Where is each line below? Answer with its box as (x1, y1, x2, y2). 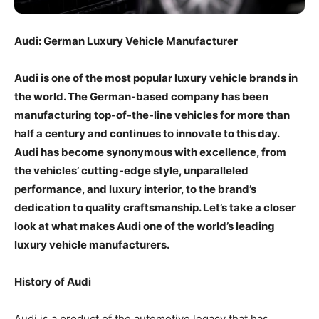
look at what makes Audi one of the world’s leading (14, 219, 275, 233)
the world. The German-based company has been (14, 89, 268, 103)
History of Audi (14, 274, 91, 288)
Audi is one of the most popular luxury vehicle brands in (14, 70, 298, 85)
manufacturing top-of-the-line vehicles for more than (14, 108, 290, 122)
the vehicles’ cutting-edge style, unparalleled (14, 163, 249, 177)
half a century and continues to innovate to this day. (14, 126, 279, 140)
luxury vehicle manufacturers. (14, 237, 169, 251)
